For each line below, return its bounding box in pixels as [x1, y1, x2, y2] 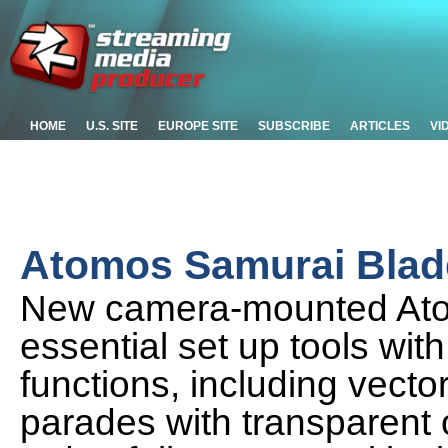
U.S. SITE [86, 119, 138, 133]
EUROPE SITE [158, 119, 238, 133]
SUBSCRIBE [258, 119, 330, 133]
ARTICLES [350, 119, 410, 133]
